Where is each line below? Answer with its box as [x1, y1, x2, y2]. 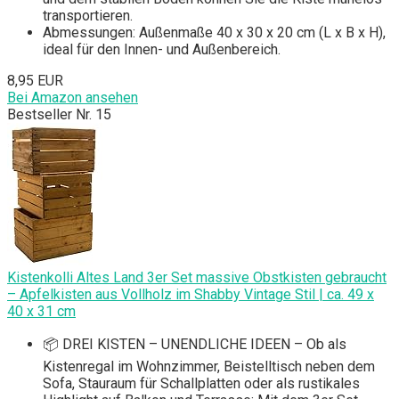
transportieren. [43, 7, 133, 25]
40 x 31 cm [7, 303, 76, 321]
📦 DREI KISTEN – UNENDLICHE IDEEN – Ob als [43, 336, 346, 354]
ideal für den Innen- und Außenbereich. [43, 41, 281, 59]
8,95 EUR [7, 72, 63, 90]
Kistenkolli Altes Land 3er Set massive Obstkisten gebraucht [7, 269, 387, 287]
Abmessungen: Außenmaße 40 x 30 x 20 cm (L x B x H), [43, 24, 386, 42]
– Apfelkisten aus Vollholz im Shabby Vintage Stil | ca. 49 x [7, 286, 374, 304]
